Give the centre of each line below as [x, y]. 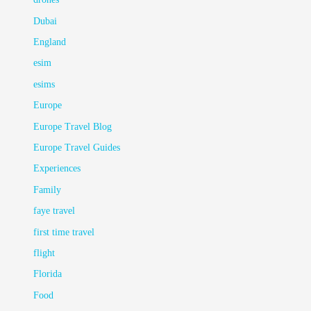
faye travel [54, 211]
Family [48, 190]
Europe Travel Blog [73, 126]
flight [44, 253]
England [50, 42]
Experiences [57, 169]
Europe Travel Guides [77, 148]
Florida [48, 274]
